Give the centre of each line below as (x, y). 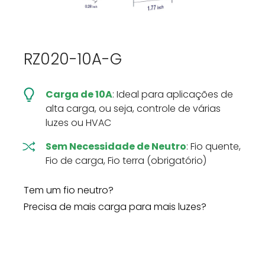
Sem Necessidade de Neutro (116, 146)
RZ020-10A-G (73, 59)
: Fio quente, (213, 146)
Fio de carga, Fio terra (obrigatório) (126, 160)
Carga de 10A (79, 94)
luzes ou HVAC (78, 122)
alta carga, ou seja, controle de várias (133, 108)
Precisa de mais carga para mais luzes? (115, 206)
